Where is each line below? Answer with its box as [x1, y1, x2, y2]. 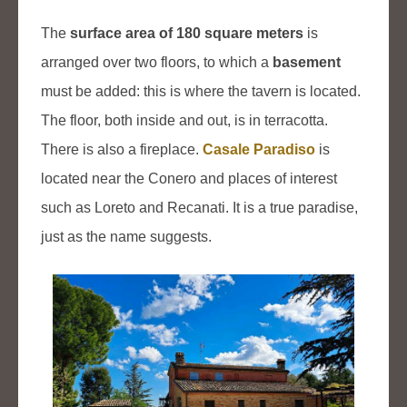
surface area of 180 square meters [70, 25, 303, 42]
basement [273, 55, 341, 71]
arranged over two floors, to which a [41, 55, 273, 71]
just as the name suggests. [41, 229, 212, 245]
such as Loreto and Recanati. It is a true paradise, [41, 200, 358, 216]
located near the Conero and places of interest [41, 171, 337, 187]
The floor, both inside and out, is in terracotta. [41, 113, 328, 129]
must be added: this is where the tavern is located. [41, 84, 361, 100]
